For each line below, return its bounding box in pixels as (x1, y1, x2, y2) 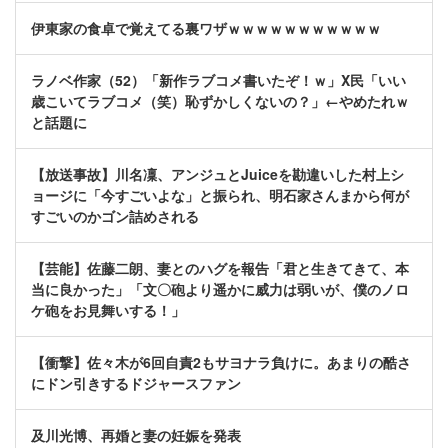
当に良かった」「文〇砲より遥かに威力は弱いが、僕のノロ (31, 279, 409, 300)
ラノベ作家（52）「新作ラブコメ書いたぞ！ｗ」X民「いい (31, 70, 406, 91)
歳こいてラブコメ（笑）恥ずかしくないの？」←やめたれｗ (31, 91, 409, 112)
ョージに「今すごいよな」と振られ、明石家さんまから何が (31, 185, 409, 206)
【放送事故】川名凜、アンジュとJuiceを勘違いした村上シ (31, 164, 404, 185)
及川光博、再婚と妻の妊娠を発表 (31, 425, 255, 446)
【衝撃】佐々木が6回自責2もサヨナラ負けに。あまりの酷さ (31, 352, 411, 373)
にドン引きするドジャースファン (31, 373, 241, 394)
